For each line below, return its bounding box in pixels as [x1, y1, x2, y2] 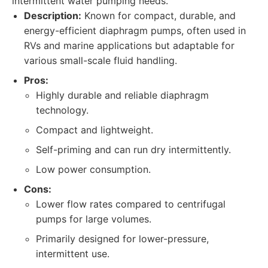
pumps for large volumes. [36, 213, 151, 225]
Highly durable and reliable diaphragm [36, 89, 209, 101]
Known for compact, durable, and [81, 10, 236, 22]
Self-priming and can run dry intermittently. [36, 144, 231, 156]
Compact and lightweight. [36, 124, 153, 136]
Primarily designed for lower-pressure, [36, 233, 209, 245]
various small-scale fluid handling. [24, 54, 177, 66]
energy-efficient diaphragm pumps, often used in [24, 25, 246, 36]
